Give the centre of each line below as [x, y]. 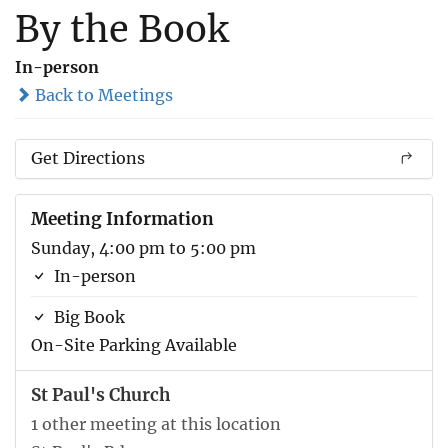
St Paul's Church [100, 394]
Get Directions [88, 157]
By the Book [122, 29]
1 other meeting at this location [156, 423]
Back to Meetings [102, 94]
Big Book [87, 316]
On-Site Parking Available [134, 344]
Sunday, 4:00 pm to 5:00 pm [143, 247]
